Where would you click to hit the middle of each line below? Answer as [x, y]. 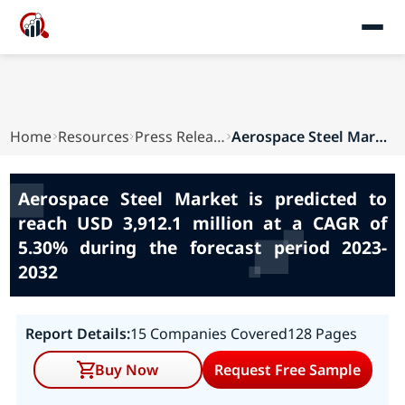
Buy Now [127, 370]
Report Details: [77, 334]
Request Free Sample [287, 370]
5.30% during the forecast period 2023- [202, 247]
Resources [93, 137]
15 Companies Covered [208, 334]
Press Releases [220, 137]
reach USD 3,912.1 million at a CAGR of [202, 223]
